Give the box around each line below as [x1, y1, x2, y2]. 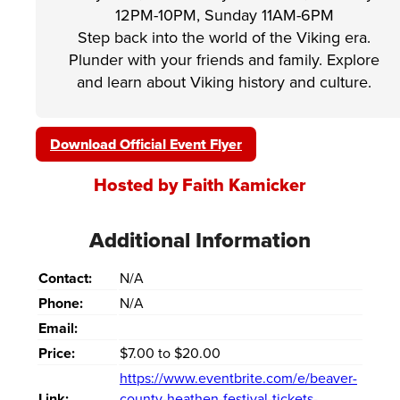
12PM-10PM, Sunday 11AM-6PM [114, 4, 334, 28]
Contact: [38, 268, 92, 289]
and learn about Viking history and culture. [77, 71, 371, 95]
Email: [38, 318, 78, 339]
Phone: [38, 293, 83, 314]
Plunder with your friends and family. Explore [69, 48, 379, 72]
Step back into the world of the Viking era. [78, 26, 371, 50]
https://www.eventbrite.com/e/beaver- [120, 368, 357, 389]
